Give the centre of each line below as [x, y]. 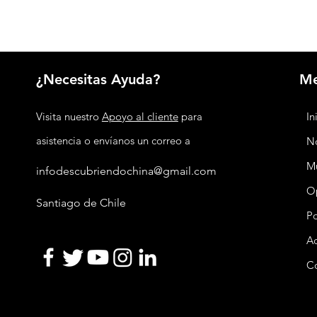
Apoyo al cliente [140, 116]
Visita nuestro [69, 116]
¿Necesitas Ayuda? [98, 79]
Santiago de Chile [81, 203]
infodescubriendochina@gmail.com [126, 171]
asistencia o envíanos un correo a [113, 140]
